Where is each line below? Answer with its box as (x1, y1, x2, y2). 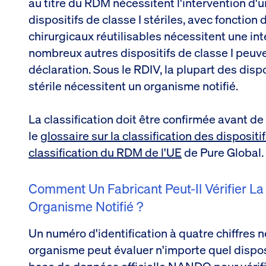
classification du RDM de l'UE (28, 144, 182, 160)
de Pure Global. (182, 144, 264, 160)
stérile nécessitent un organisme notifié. (28, 77, 238, 94)
